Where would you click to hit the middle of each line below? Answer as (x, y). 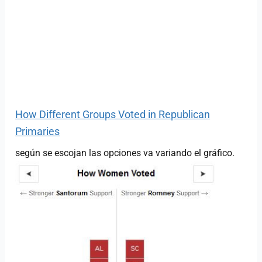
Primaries (38, 131)
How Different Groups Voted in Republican (113, 114)
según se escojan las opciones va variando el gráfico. (125, 153)
